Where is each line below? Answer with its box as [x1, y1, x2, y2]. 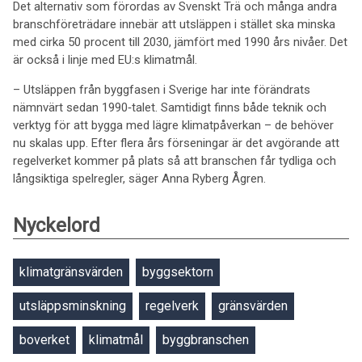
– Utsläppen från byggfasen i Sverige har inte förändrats [13, 82, 310, 97]
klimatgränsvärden [19, 264, 123, 280]
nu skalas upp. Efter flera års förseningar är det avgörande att [13, 136, 339, 150]
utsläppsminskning [19, 298, 126, 314]
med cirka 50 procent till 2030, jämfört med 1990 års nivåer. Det [13, 35, 347, 49]
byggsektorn [142, 264, 213, 280]
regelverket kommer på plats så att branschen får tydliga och [13, 154, 336, 168]
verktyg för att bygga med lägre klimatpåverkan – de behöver [13, 118, 334, 133]
